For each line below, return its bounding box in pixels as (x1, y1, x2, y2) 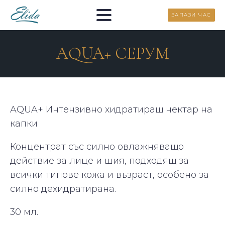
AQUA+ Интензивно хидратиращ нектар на (10, 104, 212, 115)
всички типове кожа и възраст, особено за (10, 169, 209, 180)
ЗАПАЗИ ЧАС (171, 12, 211, 18)
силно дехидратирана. (10, 183, 116, 194)
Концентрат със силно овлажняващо (10, 141, 184, 152)
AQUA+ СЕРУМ (56, 43, 169, 64)
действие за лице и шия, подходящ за (10, 155, 189, 166)
